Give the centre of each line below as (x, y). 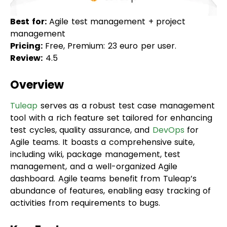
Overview (37, 58)
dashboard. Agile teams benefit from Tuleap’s (103, 152)
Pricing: (28, 19)
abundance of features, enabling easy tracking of (110, 164)
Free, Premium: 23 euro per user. (110, 19)
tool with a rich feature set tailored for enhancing (111, 91)
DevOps (168, 103)
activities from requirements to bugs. (85, 176)
